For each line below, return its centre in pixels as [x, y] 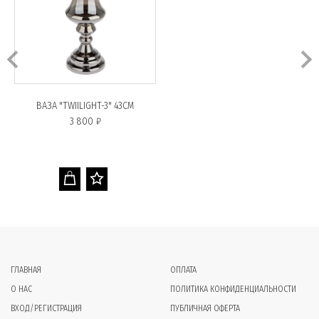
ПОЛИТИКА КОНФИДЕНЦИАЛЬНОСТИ [233, 289]
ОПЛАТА [183, 270]
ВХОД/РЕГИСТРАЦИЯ [46, 308]
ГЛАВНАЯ [26, 270]
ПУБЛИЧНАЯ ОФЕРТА [205, 308]
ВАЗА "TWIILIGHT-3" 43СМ [85, 106]
